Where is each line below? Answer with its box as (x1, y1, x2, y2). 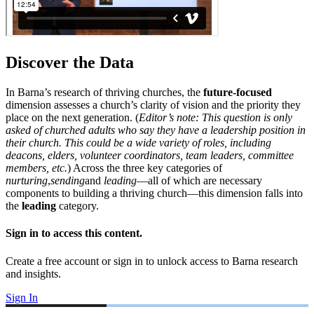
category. (56, 199, 99, 212)
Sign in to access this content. (6, 227, 142, 240)
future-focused (203, 86, 272, 98)
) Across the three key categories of (67, 161, 222, 174)
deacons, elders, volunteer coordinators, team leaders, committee (6, 149, 294, 161)
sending (50, 174, 85, 186)
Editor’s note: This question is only (139, 111, 292, 123)
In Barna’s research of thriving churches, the (6, 86, 203, 98)
